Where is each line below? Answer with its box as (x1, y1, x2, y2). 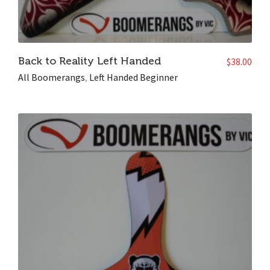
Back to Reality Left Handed (18, 55, 161, 67)
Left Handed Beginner (89, 71, 178, 83)
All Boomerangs (18, 71, 85, 83)
